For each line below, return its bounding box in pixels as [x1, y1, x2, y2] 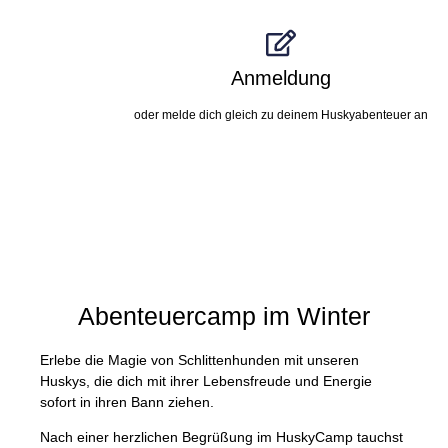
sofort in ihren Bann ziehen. [40, 394, 214, 410]
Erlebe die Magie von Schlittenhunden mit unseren [40, 352, 359, 368]
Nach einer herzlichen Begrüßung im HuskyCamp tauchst [40, 429, 403, 446]
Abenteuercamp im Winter [78, 302, 370, 330]
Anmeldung [231, 67, 331, 89]
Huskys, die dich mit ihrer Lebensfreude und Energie [40, 373, 372, 389]
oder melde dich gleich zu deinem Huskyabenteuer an [134, 108, 428, 122]
